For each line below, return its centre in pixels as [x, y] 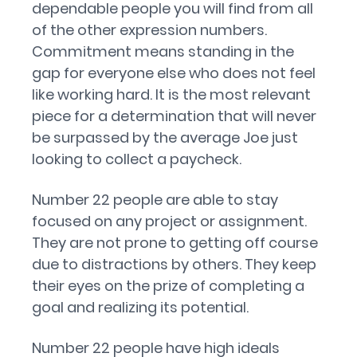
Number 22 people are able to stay [155, 200]
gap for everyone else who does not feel [174, 73]
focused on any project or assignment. [169, 221]
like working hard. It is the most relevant [171, 94]
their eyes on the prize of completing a [168, 286]
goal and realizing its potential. [140, 307]
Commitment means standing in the [163, 51]
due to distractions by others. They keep [174, 264]
